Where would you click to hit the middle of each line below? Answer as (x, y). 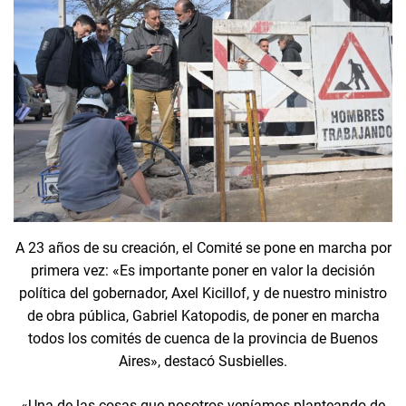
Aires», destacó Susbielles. (203, 362)
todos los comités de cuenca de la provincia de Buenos (203, 339)
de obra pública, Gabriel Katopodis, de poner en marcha (203, 316)
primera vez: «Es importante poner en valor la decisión (203, 271)
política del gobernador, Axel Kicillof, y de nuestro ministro (203, 294)
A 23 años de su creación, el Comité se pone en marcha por (203, 248)
